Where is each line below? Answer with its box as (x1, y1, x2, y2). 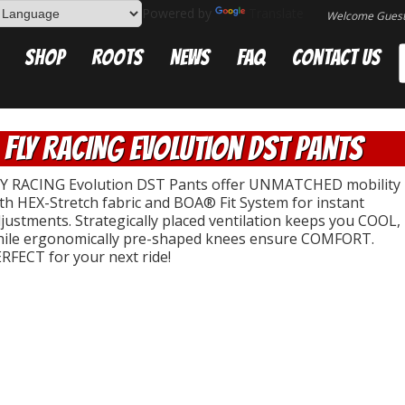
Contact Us (292, 46, 381, 69)
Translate (249, 5, 304, 22)
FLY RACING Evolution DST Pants (5, 131, 363, 166)
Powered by (142, 5, 215, 22)
